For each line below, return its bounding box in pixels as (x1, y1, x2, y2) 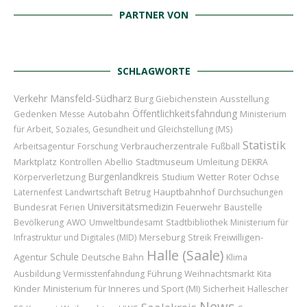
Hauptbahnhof (153, 186, 215, 198)
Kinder (14, 282, 40, 295)
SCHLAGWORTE (116, 64, 191, 77)
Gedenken (14, 108, 57, 120)
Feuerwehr (176, 201, 221, 213)
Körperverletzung (14, 171, 86, 183)
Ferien (60, 201, 85, 213)
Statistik (243, 137, 286, 153)
